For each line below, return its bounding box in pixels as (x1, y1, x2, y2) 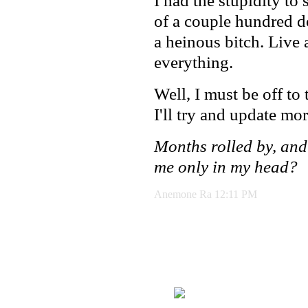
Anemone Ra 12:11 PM (154, 188, 257, 201)
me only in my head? (154, 157, 298, 177)
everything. (154, 52, 233, 73)
